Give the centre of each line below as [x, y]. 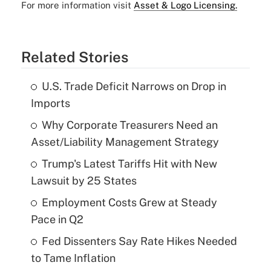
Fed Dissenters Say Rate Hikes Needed [139, 241]
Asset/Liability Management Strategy [125, 142]
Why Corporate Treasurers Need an [129, 125]
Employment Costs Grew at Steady [129, 203]
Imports [50, 103]
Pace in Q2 [57, 220]
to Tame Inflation [73, 258]
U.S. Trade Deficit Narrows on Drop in [134, 87]
